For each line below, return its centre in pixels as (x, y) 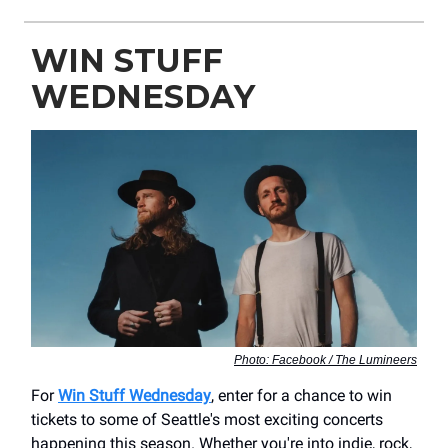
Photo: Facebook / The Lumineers (325, 359)
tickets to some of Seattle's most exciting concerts (207, 419)
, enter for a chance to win (301, 395)
